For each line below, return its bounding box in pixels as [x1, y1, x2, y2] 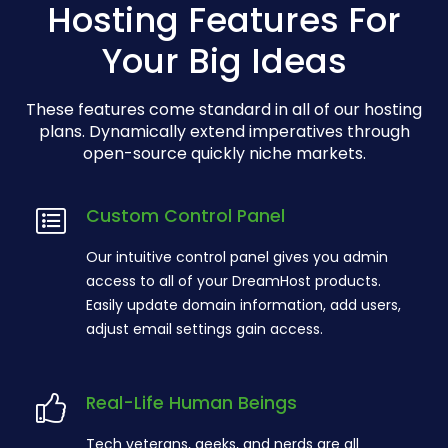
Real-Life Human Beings [86, 391, 297, 416]
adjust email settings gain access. [86, 318, 323, 339]
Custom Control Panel [86, 204, 285, 229]
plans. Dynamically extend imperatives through [38, 120, 410, 144]
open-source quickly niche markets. [82, 142, 366, 166]
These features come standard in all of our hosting [26, 98, 422, 122]
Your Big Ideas [101, 36, 347, 85]
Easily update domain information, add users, [86, 294, 401, 315]
